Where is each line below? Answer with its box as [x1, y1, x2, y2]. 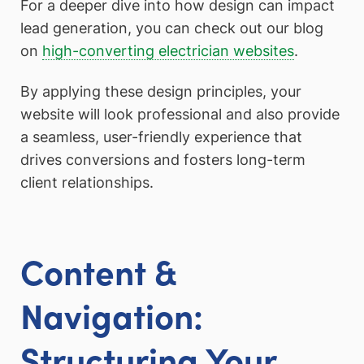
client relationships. [20, 173, 154, 191]
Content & [20, 246, 176, 294]
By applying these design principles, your [20, 82, 301, 100]
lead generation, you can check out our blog [20, 19, 323, 37]
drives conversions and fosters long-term [20, 150, 305, 168]
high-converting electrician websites [42, 41, 294, 59]
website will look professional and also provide [20, 105, 340, 123]
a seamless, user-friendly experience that [20, 128, 302, 145]
